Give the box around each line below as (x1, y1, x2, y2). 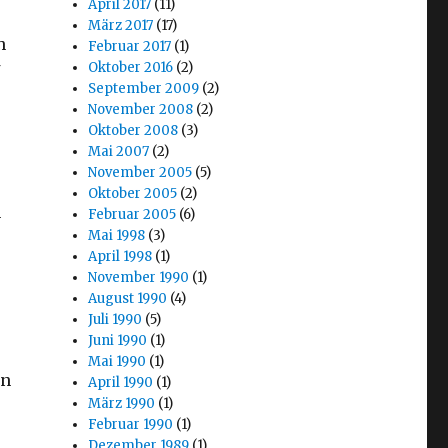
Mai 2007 (88, 143, 150, 161)
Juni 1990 (88, 332, 148, 350)
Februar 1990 (88, 416, 174, 434)
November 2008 (88, 101, 194, 119)
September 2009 (88, 80, 200, 98)
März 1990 (88, 395, 156, 413)
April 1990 (88, 374, 154, 392)
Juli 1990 (88, 311, 143, 329)
